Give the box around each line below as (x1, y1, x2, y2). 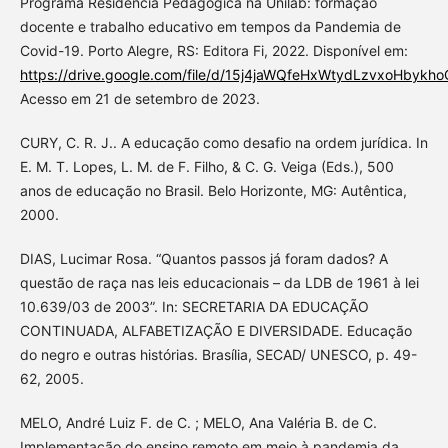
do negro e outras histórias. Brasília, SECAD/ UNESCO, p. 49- (19, 345, 417, 363)
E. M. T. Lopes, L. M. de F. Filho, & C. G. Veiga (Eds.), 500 (19, 157, 394, 175)
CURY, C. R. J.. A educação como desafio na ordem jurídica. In (19, 133, 428, 151)
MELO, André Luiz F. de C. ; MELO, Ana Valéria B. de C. (19, 413, 377, 431)
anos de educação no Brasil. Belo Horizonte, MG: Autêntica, (19, 181, 407, 199)
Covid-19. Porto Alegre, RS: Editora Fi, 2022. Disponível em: (19, 41, 408, 59)
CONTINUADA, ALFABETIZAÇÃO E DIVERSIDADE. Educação (19, 321, 412, 339)
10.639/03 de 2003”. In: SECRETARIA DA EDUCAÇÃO (19, 297, 369, 315)
